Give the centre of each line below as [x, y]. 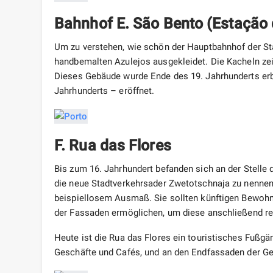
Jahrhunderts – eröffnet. [105, 91]
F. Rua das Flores [113, 146]
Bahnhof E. [92, 24]
